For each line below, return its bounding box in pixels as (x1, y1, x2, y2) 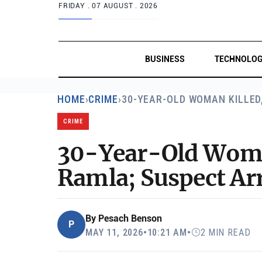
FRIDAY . (58, 2, 92, 10)
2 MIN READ (200, 226, 251, 238)
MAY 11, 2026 (85, 226, 143, 238)
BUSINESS (144, 54, 185, 64)
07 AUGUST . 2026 (92, 2, 158, 10)
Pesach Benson (98, 212, 162, 224)
